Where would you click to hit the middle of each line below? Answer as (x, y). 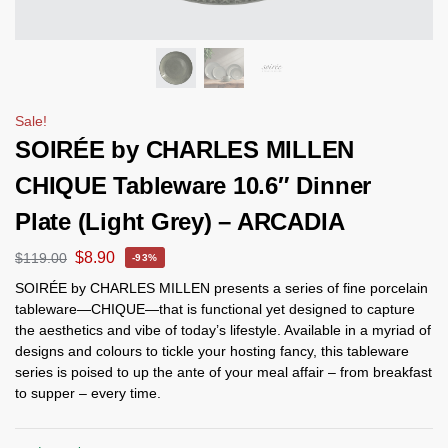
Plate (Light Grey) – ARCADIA (180, 221)
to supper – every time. (88, 392)
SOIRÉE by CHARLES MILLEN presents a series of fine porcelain (221, 287)
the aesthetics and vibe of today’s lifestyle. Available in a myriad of (223, 329)
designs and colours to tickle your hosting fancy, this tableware (212, 350)
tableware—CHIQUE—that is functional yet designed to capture (215, 308)
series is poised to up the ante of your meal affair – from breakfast (223, 371)
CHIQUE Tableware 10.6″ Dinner (193, 185)
